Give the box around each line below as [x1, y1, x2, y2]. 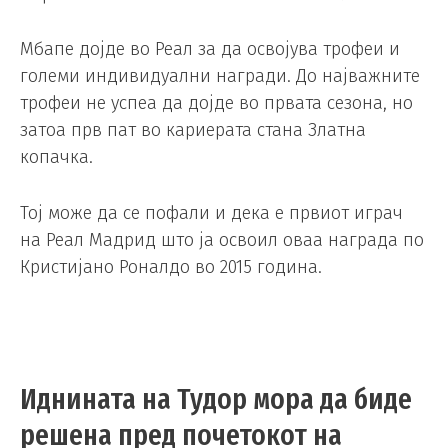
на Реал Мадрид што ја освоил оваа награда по [20, 229, 424, 252]
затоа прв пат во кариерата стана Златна [20, 119, 366, 142]
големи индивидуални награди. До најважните [20, 65, 420, 88]
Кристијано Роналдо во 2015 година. [20, 256, 322, 279]
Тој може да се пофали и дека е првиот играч [20, 202, 403, 225]
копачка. [20, 146, 93, 169]
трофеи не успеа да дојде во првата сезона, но [20, 92, 413, 115]
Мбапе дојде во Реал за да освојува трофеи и [20, 38, 400, 61]
